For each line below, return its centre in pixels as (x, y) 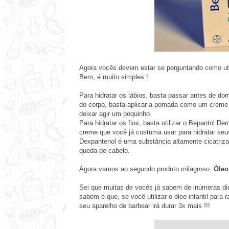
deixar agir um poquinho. (116, 114)
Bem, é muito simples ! (114, 77)
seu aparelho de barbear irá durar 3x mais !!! (145, 206)
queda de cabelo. (105, 151)
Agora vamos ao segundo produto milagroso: (146, 169)
